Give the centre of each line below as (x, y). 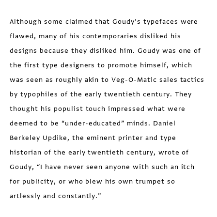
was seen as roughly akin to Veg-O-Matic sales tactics (107, 80)
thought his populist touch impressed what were (98, 109)
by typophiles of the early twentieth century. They (101, 94)
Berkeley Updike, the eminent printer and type (93, 138)
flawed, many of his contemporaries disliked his (95, 36)
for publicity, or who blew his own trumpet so (93, 181)
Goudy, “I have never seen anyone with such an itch (102, 167)
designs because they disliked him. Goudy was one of (106, 51)
